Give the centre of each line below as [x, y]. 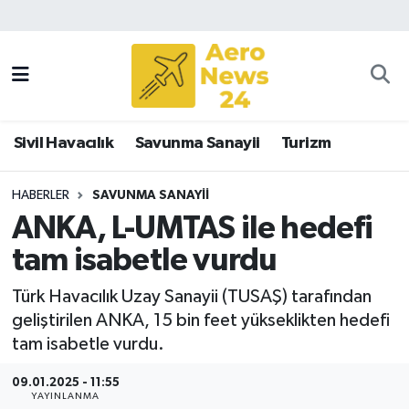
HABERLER [40, 195]
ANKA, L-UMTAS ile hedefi [192, 229]
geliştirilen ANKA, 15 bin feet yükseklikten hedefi [200, 320]
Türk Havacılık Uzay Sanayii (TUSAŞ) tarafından [191, 296]
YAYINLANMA [66, 397]
